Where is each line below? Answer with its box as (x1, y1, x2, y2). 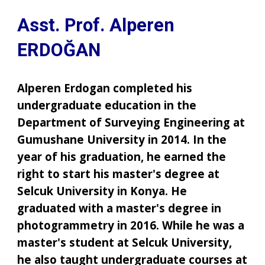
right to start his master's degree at (17, 166, 220, 181)
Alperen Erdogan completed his (17, 80, 193, 95)
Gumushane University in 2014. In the (17, 131, 227, 147)
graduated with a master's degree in (17, 200, 222, 215)
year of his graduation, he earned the (17, 148, 227, 164)
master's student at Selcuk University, (17, 234, 232, 250)
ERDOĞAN (17, 39, 101, 60)
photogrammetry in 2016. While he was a (17, 217, 245, 232)
